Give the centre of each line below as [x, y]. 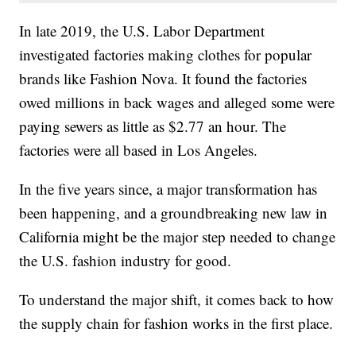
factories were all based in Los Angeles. [139, 150]
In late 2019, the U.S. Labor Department [142, 31]
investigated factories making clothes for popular [166, 55]
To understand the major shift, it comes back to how [177, 300]
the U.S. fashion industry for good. [126, 261]
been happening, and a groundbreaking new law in [174, 213]
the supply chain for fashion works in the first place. [176, 323]
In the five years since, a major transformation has [168, 189]
